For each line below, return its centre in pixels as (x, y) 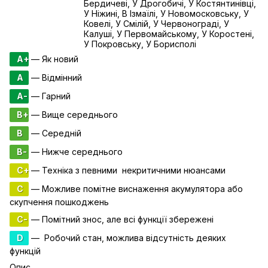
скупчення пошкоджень (60, 202)
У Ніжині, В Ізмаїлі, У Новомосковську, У (166, 13)
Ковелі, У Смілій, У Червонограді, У (156, 23)
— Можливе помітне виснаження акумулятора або (136, 188)
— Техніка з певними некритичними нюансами (127, 170)
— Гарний (50, 96)
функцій (25, 251)
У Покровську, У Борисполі (140, 44)
